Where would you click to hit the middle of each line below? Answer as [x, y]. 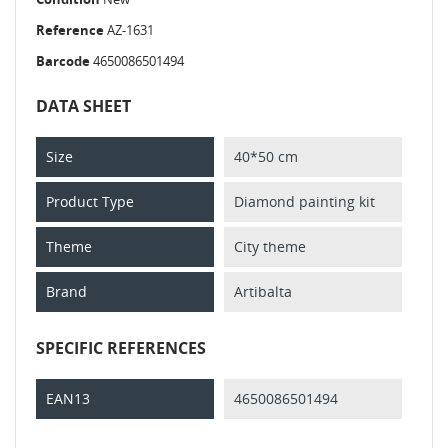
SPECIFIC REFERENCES [121, 347]
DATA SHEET [83, 105]
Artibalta [263, 291]
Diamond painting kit [304, 201]
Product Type [90, 201]
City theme [270, 246]
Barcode [63, 60]
